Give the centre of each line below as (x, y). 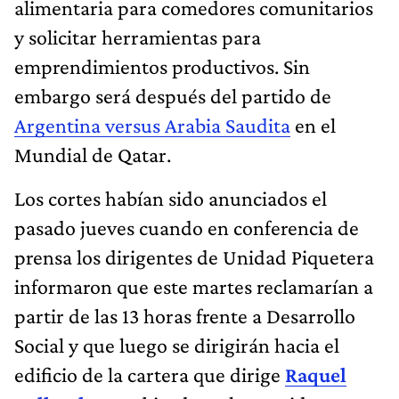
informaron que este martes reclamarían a (194, 286)
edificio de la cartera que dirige (150, 374)
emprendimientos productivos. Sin (162, 66)
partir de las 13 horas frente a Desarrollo (185, 315)
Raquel (316, 374)
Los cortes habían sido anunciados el (171, 198)
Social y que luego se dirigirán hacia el (177, 345)
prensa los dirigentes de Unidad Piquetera (194, 256)
